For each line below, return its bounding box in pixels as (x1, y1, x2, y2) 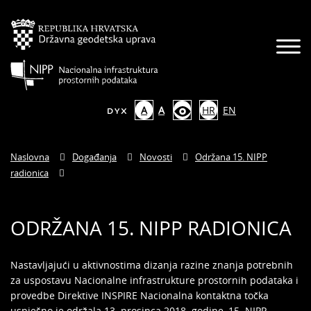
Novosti (140, 151, 172, 163)
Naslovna (10, 151, 49, 163)
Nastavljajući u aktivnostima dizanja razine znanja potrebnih (10, 258, 293, 271)
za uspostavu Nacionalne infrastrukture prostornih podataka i (10, 274, 299, 287)
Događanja (72, 151, 117, 163)
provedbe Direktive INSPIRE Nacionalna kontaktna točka (10, 289, 269, 302)
